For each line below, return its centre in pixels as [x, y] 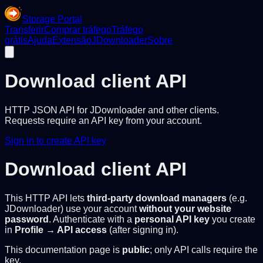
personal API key [172, 219]
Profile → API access [61, 230]
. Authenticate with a [92, 219]
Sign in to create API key [55, 140]
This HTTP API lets [46, 198]
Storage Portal [52, 19]
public [136, 249]
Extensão [72, 40]
